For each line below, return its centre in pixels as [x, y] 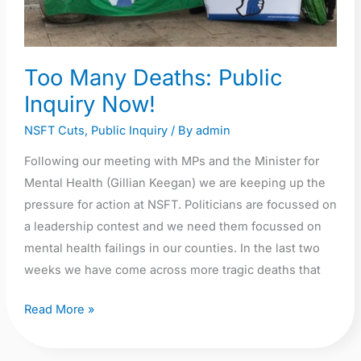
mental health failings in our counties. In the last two [172, 249]
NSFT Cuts [54, 130]
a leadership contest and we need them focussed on [172, 227]
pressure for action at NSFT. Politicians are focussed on [180, 205]
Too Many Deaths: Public [153, 78]
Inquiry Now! [89, 105]
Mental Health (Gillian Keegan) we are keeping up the [174, 183]
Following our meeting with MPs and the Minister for [171, 162]
